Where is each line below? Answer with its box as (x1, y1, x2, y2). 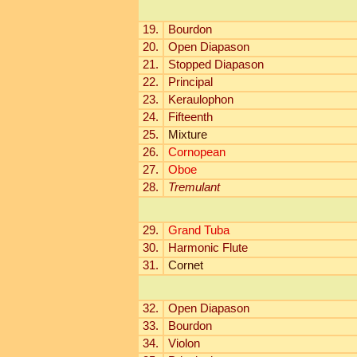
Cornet (167, 259, 203, 272)
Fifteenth (167, 111, 213, 124)
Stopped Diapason (167, 58, 264, 71)
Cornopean (167, 146, 226, 159)
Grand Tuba (167, 224, 229, 237)
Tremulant (167, 181, 220, 194)
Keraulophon (167, 93, 233, 106)
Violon (167, 337, 200, 350)
